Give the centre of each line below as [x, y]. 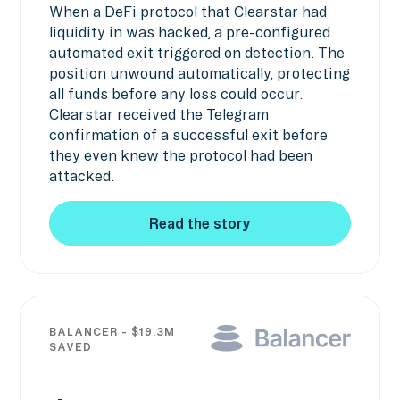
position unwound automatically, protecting [199, 73]
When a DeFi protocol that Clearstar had [187, 11]
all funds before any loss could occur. [175, 93]
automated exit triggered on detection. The [196, 52]
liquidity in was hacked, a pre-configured [189, 32]
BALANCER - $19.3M [112, 332]
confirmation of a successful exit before [188, 134]
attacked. [81, 175]
